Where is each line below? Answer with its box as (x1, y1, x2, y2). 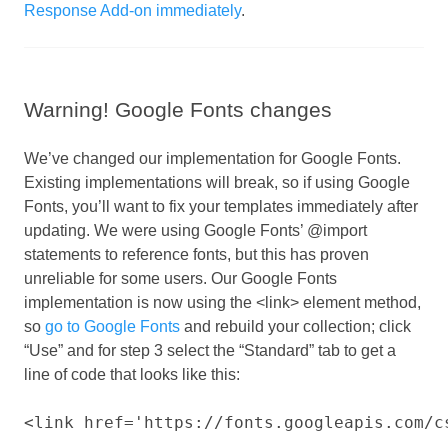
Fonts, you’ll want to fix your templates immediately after (24, 198, 418, 216)
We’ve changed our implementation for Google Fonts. (24, 150, 401, 168)
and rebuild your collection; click (180, 318, 411, 336)
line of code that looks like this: (24, 366, 240, 384)
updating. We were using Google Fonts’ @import (24, 222, 367, 240)
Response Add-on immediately (24, 2, 241, 20)
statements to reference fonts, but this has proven (24, 246, 369, 264)
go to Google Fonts (45, 318, 180, 336)
